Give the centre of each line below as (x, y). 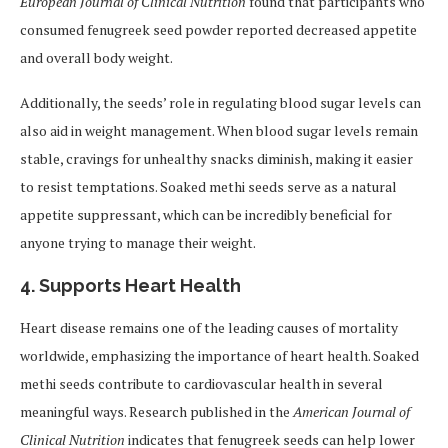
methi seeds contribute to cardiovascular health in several (201, 384)
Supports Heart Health (140, 286)
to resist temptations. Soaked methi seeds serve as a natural (208, 187)
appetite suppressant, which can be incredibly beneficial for (206, 215)
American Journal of (351, 412)
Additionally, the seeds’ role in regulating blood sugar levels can (220, 103)
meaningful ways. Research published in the (156, 412)
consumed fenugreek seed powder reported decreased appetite (218, 30)
